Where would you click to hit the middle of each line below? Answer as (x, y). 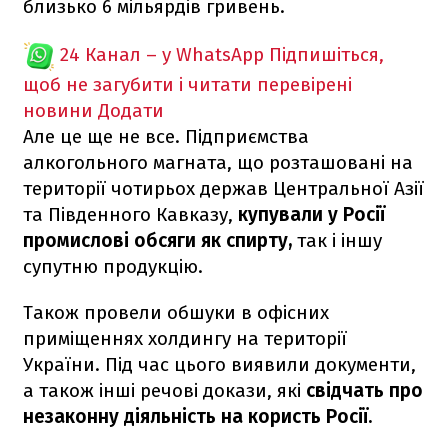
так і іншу (337, 240)
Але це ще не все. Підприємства (166, 136)
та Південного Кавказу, (130, 214)
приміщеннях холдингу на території (185, 338)
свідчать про (364, 390)
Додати (131, 110)
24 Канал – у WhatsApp (162, 54)
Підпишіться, (326, 54)
